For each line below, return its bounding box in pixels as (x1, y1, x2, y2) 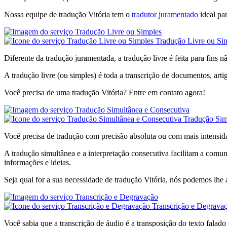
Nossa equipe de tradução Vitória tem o (4, 10, 132, 19)
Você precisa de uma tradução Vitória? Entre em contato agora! (4, 88, 205, 97)
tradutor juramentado (132, 10, 198, 19)
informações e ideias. (4, 158, 71, 167)
